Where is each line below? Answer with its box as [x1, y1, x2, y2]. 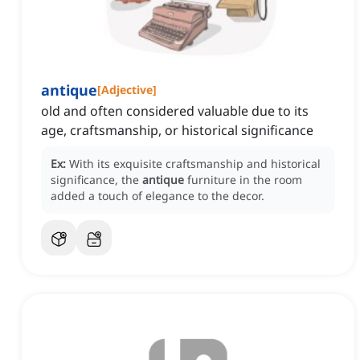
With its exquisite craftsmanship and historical [69, 156, 321, 172]
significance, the [51, 172, 142, 188]
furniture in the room [187, 172, 302, 188]
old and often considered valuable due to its [41, 102, 309, 121]
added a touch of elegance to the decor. [51, 188, 264, 204]
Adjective [101, 82, 153, 98]
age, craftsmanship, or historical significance [41, 121, 313, 140]
